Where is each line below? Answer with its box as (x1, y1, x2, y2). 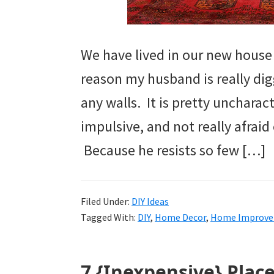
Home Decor (155, 211, 206, 224)
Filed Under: (81, 195, 131, 208)
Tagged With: (81, 211, 138, 224)
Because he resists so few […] (81, 141, 265, 160)
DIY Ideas (131, 195, 169, 208)
